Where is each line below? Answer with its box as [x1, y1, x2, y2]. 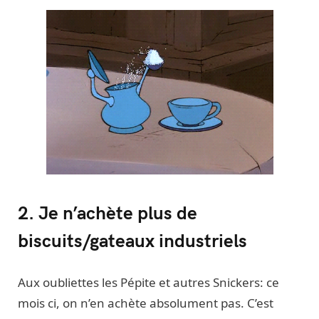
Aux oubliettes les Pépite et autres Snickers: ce [18, 273, 279, 291]
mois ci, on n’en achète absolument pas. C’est [18, 294, 273, 311]
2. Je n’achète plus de [18, 199, 197, 224]
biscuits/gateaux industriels [18, 226, 247, 252]
